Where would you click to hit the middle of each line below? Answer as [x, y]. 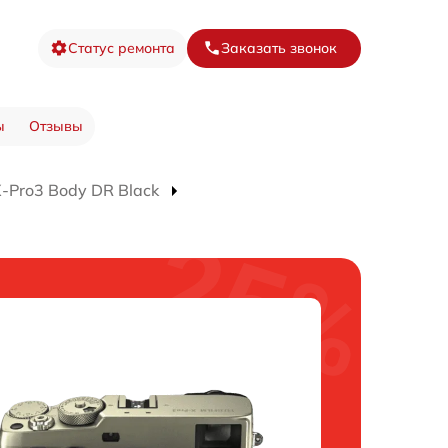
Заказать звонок [279, 47]
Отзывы [55, 125]
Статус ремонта [121, 47]
